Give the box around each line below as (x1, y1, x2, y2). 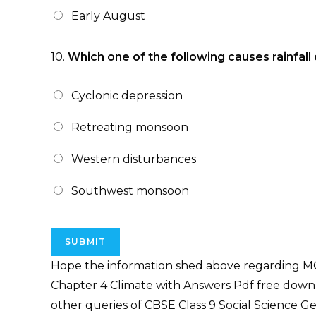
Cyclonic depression (71, 89, 183, 102)
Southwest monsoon (71, 184, 189, 197)
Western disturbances (71, 152, 196, 166)
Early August (71, 9, 145, 23)
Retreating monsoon (71, 121, 188, 134)
